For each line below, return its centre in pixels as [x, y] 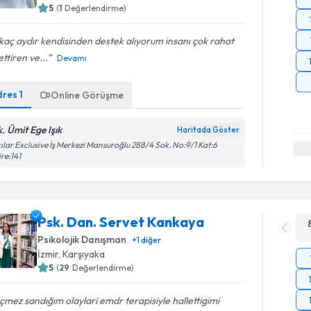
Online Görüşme [87, 95]
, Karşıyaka [82, 254]
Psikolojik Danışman [82, 239]
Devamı [72, 58]
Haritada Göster [209, 130]
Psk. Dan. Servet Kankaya [121, 222]
